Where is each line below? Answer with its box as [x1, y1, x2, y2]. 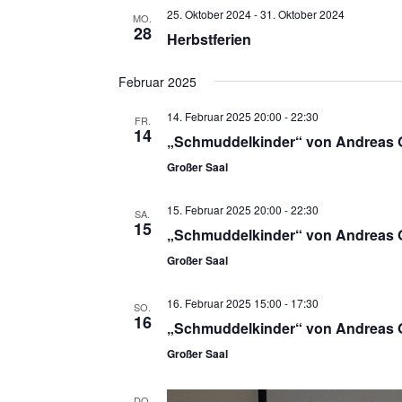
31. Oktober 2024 [259, 5, 345, 22]
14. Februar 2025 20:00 [166, 108, 282, 124]
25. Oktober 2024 [166, 5, 251, 22]
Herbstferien [166, 28, 251, 49]
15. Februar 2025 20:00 [166, 201, 282, 217]
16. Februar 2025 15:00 [166, 294, 282, 310]
